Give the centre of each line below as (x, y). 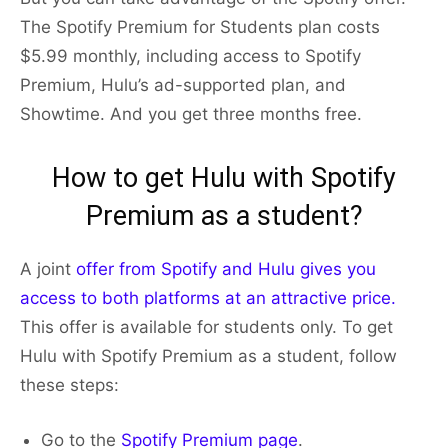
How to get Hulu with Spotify (224, 178)
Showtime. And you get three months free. (191, 114)
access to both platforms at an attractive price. (208, 298)
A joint (45, 269)
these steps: (69, 385)
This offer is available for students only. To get (206, 327)
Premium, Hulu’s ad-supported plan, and (183, 85)
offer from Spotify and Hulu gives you (223, 269)
